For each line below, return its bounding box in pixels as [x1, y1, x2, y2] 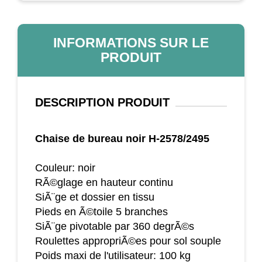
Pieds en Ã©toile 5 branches [35, 205, 168, 218]
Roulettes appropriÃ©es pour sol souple [35, 235, 221, 247]
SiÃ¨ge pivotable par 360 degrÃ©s [35, 220, 194, 232]
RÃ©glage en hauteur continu [35, 176, 173, 188]
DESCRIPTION [35, 95, 114, 109]
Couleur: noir [35, 161, 95, 174]
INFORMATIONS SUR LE [53, 35, 209, 50]
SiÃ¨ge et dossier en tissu [35, 191, 154, 203]
